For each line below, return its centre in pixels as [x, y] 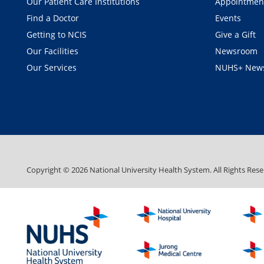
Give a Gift [235, 34]
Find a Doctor [53, 18]
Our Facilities [52, 51]
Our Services [52, 67]
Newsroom [236, 51]
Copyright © [49, 170]
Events [228, 18]
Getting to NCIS [57, 34]
